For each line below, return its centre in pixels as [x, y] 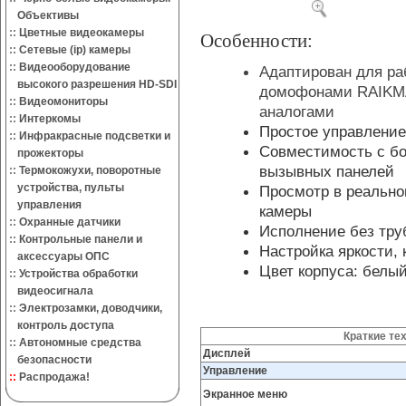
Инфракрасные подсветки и [95, 136]
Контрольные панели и [81, 239]
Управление [235, 371]
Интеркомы [50, 119]
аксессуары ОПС [58, 256]
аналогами [297, 111]
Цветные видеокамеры [82, 33]
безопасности [49, 360]
